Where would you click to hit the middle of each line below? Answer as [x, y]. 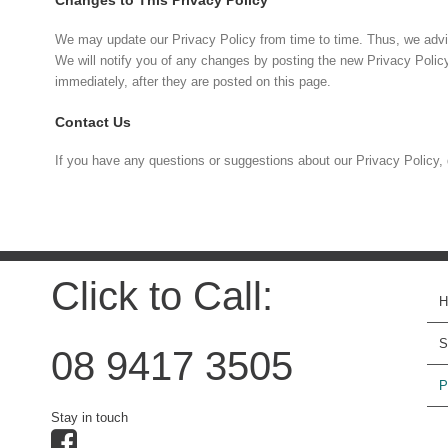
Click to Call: [161, 296]
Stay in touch [89, 418]
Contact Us [93, 121]
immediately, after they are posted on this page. [193, 81]
